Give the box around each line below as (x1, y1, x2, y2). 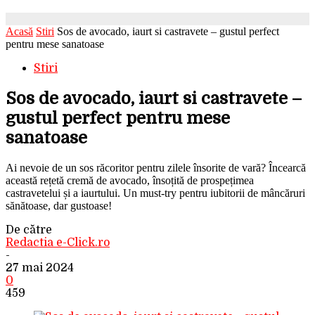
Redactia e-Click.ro (6, 236, 110, 249)
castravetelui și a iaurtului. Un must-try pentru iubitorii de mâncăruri (6, 186, 305, 199)
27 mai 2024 (6, 261, 74, 274)
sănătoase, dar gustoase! (6, 199, 112, 212)
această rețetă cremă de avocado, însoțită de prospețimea (6, 174, 254, 186)
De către (6, 223, 52, 236)
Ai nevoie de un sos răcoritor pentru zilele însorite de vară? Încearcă (6, 161, 306, 174)
